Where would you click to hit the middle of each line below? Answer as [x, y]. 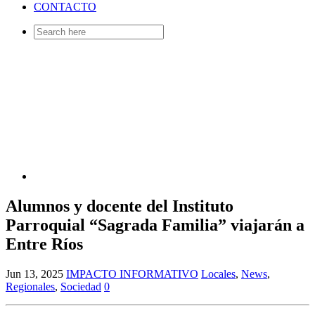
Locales [218, 274]
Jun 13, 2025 [34, 274]
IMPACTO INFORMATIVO [132, 274]
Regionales [30, 287]
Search [48, 30]
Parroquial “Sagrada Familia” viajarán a [155, 225]
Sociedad [81, 287]
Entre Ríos [44, 244]
